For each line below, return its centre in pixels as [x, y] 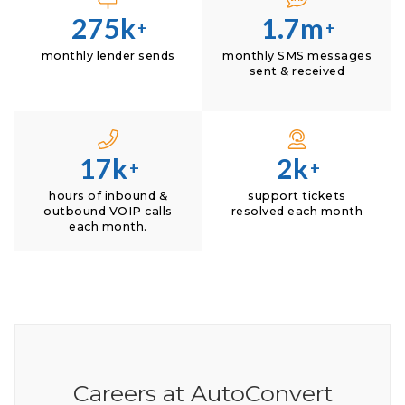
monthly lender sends [108, 56]
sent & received [297, 71]
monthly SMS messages [297, 56]
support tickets [297, 196]
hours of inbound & [108, 196]
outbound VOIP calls [108, 212]
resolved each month [297, 212]
